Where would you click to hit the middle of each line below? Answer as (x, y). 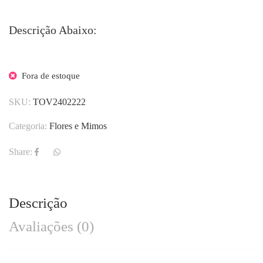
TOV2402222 (59, 102)
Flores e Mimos (78, 126)
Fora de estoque (51, 75)
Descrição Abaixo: (53, 30)
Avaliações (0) (51, 227)
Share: (21, 152)
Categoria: (29, 126)
